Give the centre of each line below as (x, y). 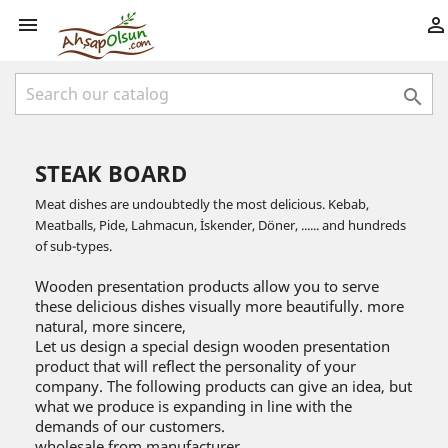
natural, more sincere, (110, 326)
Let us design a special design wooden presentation (212, 346)
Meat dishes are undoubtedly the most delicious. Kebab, (202, 204)
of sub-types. (73, 246)
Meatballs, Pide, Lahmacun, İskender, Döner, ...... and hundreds (220, 225)
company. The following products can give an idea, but (223, 386)
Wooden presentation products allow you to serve (207, 286)
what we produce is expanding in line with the (193, 406)
